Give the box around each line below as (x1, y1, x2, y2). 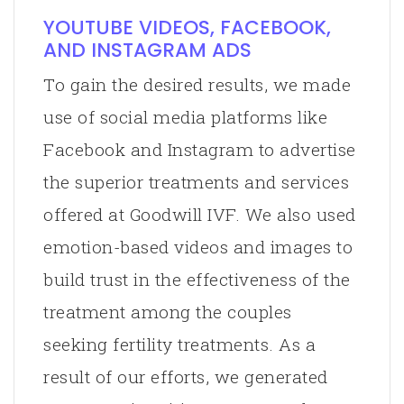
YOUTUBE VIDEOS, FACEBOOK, (43, 13, 331, 41)
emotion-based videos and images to (43, 234, 353, 258)
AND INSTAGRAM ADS (43, 35, 252, 64)
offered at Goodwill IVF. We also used (43, 202, 356, 225)
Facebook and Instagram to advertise (43, 137, 356, 161)
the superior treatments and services (43, 170, 349, 193)
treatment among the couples (43, 299, 292, 323)
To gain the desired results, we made (43, 72, 351, 96)
